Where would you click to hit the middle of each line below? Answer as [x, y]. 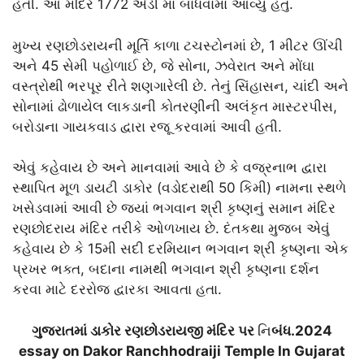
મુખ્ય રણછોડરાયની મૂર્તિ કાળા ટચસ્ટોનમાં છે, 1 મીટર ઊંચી [178, 45]
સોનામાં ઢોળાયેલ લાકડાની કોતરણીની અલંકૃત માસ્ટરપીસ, [175, 106]
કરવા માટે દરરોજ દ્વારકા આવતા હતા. [117, 290]
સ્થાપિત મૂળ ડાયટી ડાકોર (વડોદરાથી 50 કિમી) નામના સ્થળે [179, 188]
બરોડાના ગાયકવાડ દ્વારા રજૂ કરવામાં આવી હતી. [147, 126]
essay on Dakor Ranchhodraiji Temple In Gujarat [182, 351]
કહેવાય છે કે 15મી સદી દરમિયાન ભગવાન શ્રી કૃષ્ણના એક [180, 249]
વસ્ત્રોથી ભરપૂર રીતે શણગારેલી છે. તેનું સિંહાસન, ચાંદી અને [180, 86]
